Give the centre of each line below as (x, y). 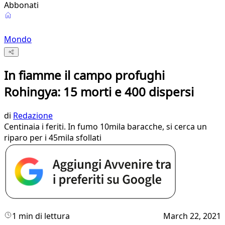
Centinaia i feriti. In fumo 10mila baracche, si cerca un (105, 127)
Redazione (33, 116)
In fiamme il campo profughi (84, 75)
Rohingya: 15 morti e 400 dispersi (99, 92)
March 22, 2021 (192, 216)
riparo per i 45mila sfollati (53, 138)
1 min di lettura (41, 216)
